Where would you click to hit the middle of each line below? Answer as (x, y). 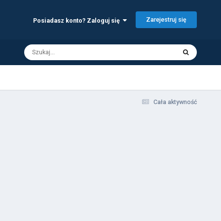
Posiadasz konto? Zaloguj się (78, 20)
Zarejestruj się (166, 19)
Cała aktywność (175, 102)
